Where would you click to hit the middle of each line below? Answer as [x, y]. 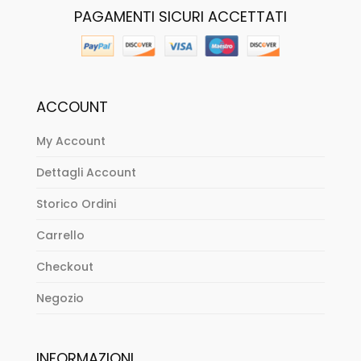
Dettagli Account [86, 172]
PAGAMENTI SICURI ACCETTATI [180, 17]
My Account [71, 141]
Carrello [60, 235]
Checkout [64, 266]
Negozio [60, 298]
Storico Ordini [76, 203]
